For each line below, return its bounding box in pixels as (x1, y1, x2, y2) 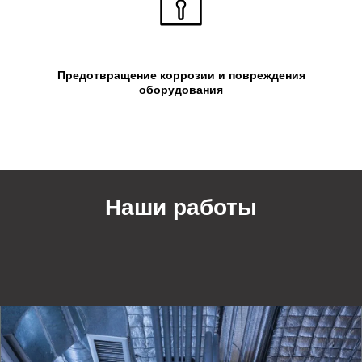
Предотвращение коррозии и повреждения (57, 68, 305, 82)
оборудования (139, 82, 223, 96)
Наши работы (105, 194, 257, 220)
